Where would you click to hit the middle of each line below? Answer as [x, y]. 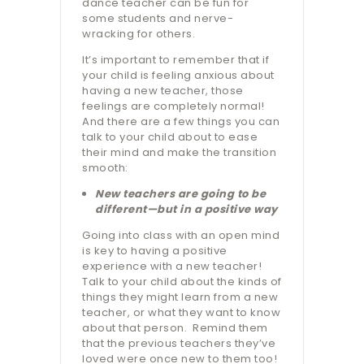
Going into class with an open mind [181, 236]
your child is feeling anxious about [178, 76]
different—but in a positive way [186, 210]
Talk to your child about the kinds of [182, 282]
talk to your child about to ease [170, 137]
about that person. [134, 328]
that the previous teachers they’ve [179, 344]
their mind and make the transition [179, 153]
